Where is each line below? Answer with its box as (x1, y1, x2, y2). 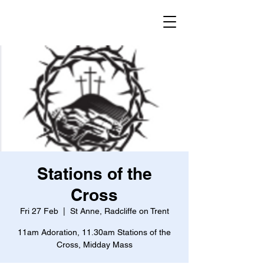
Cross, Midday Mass (56, 240, 133, 249)
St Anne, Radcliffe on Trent (70, 206, 169, 216)
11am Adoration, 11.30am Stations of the (18, 227, 171, 237)
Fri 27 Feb (19, 206, 58, 216)
